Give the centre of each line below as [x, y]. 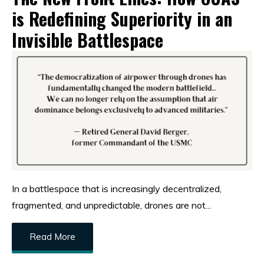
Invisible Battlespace [88, 40]
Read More [52, 237]
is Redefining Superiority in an [122, 19]
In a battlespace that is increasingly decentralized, [117, 189]
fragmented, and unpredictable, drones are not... [111, 205]
